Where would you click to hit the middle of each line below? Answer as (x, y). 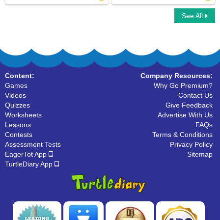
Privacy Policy (191, 144)
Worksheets (23, 115)
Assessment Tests (33, 144)
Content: (20, 76)
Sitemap (200, 154)
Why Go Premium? (183, 85)
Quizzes (17, 105)
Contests (19, 135)
